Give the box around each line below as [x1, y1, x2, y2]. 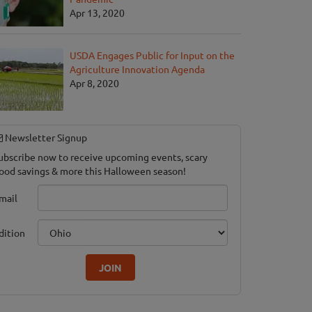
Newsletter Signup [3, 131, 87, 144]
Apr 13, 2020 [70, 6, 125, 19]
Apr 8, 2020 [70, 77, 119, 90]
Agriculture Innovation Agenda [70, 63, 205, 76]
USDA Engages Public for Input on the [70, 49, 235, 62]
